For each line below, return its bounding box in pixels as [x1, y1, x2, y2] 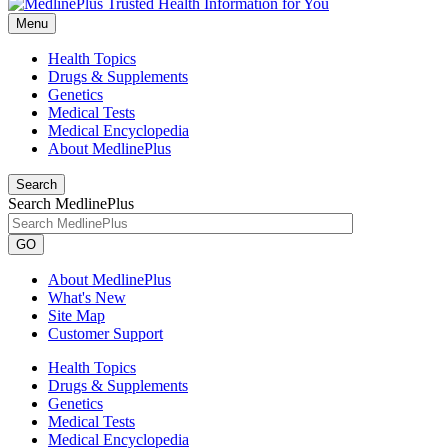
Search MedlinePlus [8, 195, 134, 212]
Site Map [48, 307, 105, 324]
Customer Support [48, 325, 163, 342]
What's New [48, 289, 126, 306]
